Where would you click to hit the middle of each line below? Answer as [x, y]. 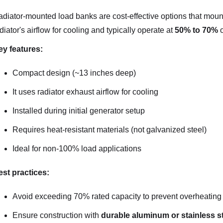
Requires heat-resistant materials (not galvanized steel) [109, 130]
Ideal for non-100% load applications [77, 149]
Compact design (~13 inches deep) [74, 73]
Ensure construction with [56, 215]
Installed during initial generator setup [78, 111]
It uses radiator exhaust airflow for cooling [85, 92]
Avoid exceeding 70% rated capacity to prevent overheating [117, 196]
